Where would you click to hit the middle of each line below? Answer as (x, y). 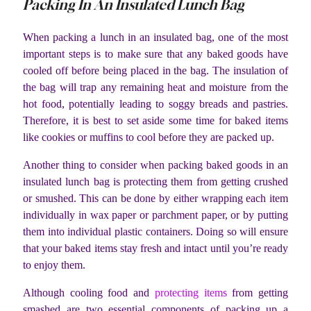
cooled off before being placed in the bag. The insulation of (155, 71)
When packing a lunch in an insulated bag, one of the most (155, 37)
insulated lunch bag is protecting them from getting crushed (155, 182)
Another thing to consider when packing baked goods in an (155, 165)
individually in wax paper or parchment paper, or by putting (155, 215)
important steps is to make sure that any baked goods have (155, 54)
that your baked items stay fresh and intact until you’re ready (155, 249)
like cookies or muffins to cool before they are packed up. (149, 137)
